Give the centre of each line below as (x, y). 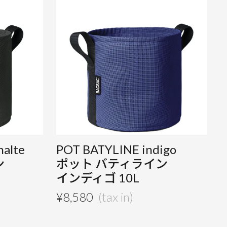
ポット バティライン (112, 164)
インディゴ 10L (98, 178)
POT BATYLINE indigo (116, 149)
